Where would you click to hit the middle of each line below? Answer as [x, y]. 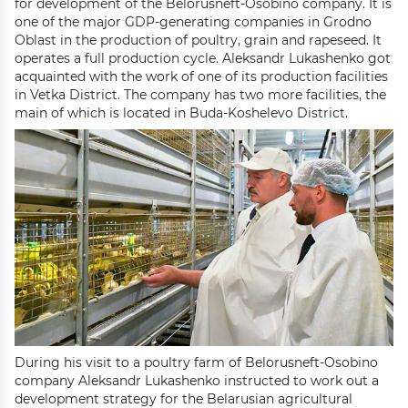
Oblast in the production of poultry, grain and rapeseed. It [198, 40]
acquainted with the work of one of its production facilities [201, 76]
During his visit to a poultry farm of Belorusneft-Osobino [196, 362]
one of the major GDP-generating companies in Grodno [193, 22]
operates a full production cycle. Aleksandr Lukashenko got [203, 58]
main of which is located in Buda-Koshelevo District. [185, 113]
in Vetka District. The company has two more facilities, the [200, 95]
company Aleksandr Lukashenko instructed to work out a [197, 380]
